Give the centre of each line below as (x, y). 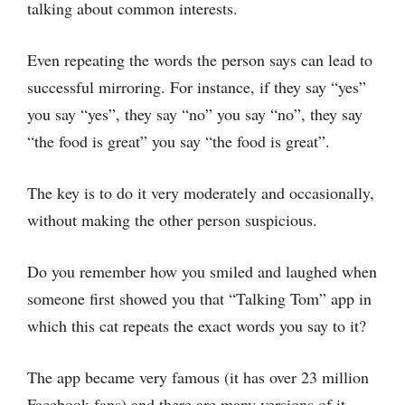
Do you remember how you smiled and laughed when (202, 271)
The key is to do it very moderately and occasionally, (201, 193)
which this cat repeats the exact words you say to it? (199, 325)
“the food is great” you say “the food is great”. (179, 141)
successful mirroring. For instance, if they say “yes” (197, 87)
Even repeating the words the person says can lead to (200, 60)
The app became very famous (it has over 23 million (198, 377)
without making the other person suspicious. (172, 220)
